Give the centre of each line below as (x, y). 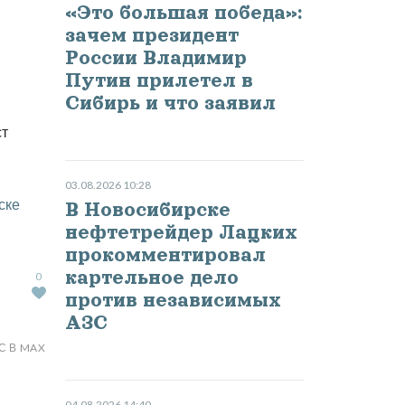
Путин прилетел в (159, 81)
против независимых (173, 301)
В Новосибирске (147, 210)
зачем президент (151, 36)
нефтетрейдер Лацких (181, 233)
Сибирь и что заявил (170, 104)
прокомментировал (165, 255)
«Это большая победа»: (183, 13)
